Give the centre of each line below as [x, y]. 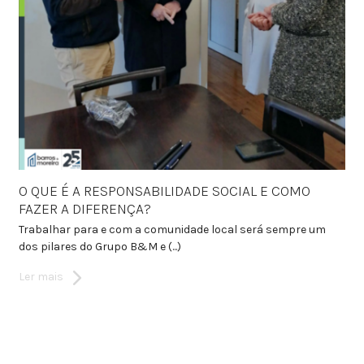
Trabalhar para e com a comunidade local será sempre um [172, 230]
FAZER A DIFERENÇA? [84, 209]
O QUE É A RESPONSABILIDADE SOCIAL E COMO [164, 191]
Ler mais [41, 277]
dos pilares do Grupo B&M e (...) [100, 247]
